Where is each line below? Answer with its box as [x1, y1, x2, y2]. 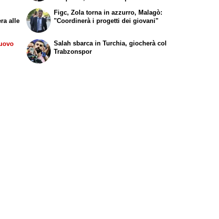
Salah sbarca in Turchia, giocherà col [54, 39, 167, 47]
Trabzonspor [54, 47, 92, 55]
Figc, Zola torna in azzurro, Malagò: [54, 8, 163, 16]
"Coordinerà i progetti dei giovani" [54, 17, 159, 24]
